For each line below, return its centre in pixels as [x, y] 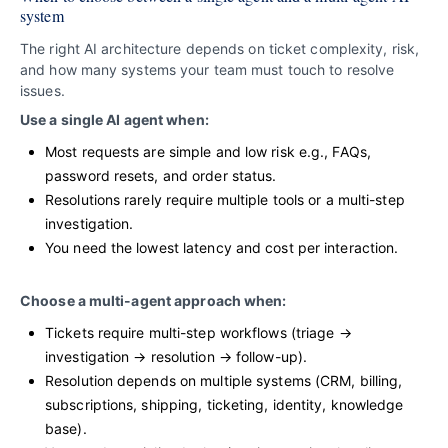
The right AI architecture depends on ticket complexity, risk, [220, 48]
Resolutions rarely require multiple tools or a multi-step [225, 199]
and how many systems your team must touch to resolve [207, 69]
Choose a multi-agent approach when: [153, 300]
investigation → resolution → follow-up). [176, 356]
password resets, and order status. [161, 175]
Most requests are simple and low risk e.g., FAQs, [208, 151]
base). [66, 428]
